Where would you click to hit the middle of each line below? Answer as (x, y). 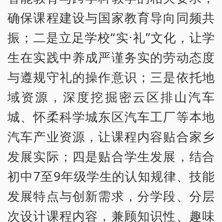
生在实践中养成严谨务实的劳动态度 (111, 57)
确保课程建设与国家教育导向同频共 (111, 18)
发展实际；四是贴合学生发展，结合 (111, 156)
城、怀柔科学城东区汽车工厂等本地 (111, 117)
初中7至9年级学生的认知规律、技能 (111, 176)
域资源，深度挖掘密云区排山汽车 (111, 97)
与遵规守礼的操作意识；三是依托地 (111, 77)
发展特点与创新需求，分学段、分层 (111, 196)
